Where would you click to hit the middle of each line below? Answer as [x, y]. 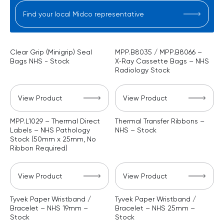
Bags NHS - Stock [40, 61]
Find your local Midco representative [83, 14]
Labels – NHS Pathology [50, 130]
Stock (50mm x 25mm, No [53, 139]
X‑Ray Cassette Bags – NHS [162, 61]
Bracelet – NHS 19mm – [49, 208]
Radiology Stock [142, 70]
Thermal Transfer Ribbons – [160, 121]
